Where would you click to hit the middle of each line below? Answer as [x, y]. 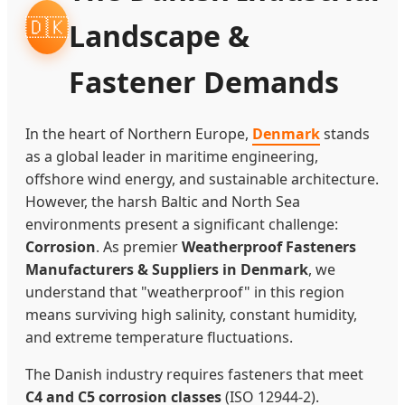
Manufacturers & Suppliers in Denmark [167, 269]
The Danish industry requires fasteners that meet [194, 374]
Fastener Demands [204, 82]
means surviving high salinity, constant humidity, [191, 315]
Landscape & [159, 36]
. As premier [139, 247]
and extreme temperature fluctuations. [159, 337]
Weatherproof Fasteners [269, 247]
